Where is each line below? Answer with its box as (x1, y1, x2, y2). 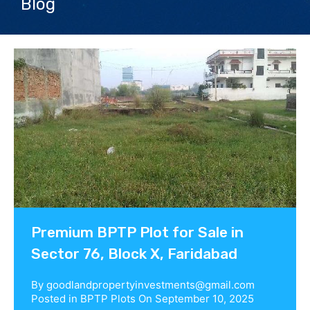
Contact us (11, 21, 62, 34)
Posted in (31, 291, 80, 305)
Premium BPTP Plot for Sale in (31, 223, 244, 241)
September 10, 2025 (155, 291, 254, 305)
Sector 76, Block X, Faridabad (31, 244, 237, 262)
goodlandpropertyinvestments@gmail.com (46, 277, 255, 291)
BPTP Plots (80, 291, 136, 305)
